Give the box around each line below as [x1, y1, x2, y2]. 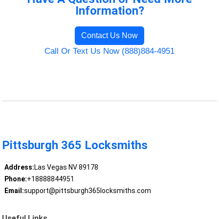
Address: [4, 163, 34, 172]
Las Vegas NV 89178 [34, 163, 98, 172]
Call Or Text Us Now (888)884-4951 [44, 46, 175, 56]
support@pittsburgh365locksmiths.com [23, 187, 151, 195]
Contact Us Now [81, 31, 138, 40]
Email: [4, 187, 24, 195]
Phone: [4, 175, 27, 183]
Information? [75, 3, 144, 18]
